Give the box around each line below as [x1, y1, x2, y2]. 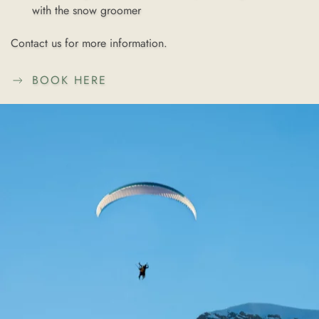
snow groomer [69, 2, 141, 19]
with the [32, 2, 69, 19]
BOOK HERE [32, 72, 107, 89]
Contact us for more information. [11, 35, 167, 51]
